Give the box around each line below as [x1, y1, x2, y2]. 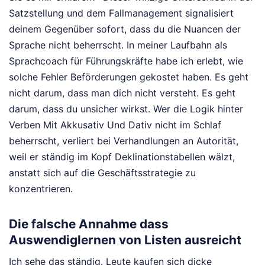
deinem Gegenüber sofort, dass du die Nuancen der [9, 23, 241, 35]
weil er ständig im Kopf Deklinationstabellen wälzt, [9, 151, 235, 163]
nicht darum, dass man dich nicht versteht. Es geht [9, 87, 235, 99]
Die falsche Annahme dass [9, 216, 169, 231]
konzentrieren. [9, 183, 73, 195]
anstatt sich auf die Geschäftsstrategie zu [9, 167, 196, 179]
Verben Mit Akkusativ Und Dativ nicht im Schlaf [9, 119, 221, 131]
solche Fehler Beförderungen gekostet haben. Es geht [9, 71, 248, 83]
